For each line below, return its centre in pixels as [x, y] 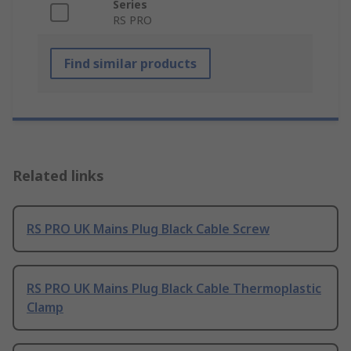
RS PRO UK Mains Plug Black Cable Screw [148, 228]
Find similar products [130, 63]
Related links [58, 175]
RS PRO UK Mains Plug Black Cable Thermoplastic [174, 288]
